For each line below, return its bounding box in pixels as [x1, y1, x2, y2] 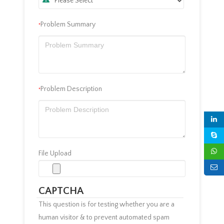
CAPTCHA [38, 185, 83, 197]
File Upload [38, 149, 71, 158]
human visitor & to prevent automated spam [38, 213, 153, 222]
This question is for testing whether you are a [38, 200, 174, 209]
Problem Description [40, 85, 102, 93]
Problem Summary [40, 20, 95, 29]
